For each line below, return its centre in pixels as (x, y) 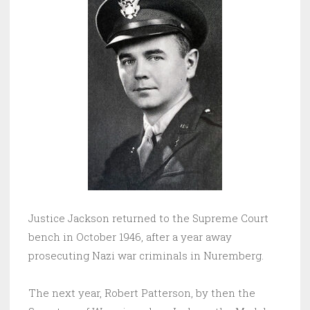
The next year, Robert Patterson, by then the (142, 293)
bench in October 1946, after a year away (130, 237)
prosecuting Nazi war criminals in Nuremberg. (146, 256)
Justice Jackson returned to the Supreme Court (148, 218)
